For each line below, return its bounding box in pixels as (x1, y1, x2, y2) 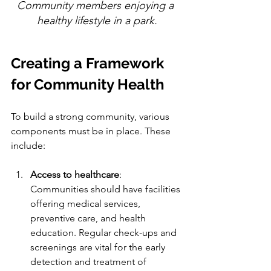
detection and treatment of (30, 256, 149, 268)
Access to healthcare (30, 169, 119, 181)
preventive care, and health (30, 212, 148, 224)
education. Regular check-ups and (30, 227, 179, 239)
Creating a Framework (11, 54, 168, 73)
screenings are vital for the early (30, 241, 168, 253)
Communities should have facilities (30, 183, 183, 195)
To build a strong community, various (11, 111, 172, 123)
